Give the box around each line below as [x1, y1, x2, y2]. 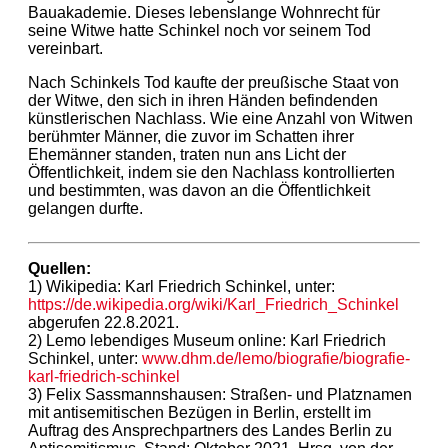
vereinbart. [28, 39, 103, 57]
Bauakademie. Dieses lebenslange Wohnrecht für [28, 3, 380, 21]
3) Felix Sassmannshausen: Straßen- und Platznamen [28, 385, 412, 403]
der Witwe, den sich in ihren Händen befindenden [28, 91, 378, 109]
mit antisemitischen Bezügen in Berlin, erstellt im [28, 403, 371, 421]
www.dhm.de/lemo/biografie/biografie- [142, 349, 410, 367]
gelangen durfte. [28, 199, 143, 217]
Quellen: [28, 259, 91, 277]
